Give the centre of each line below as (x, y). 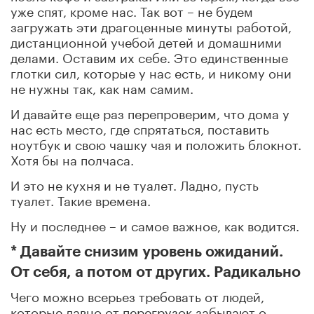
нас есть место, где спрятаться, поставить (140, 127)
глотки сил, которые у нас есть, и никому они (151, 71)
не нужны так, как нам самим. (102, 87)
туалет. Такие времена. (81, 199)
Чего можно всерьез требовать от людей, (137, 295)
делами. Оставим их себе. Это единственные (149, 56)
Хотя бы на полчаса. (72, 158)
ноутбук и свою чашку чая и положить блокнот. (156, 143)
